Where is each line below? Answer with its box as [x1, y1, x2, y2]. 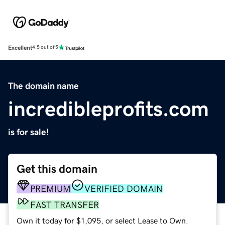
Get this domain [17, 163, 97, 175]
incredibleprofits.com [8, 98, 209, 120]
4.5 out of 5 [32, 45, 58, 50]
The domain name [8, 81, 79, 90]
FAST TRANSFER [30, 200, 99, 209]
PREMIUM [30, 184, 71, 193]
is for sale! [8, 127, 49, 137]
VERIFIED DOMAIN [84, 184, 163, 193]
